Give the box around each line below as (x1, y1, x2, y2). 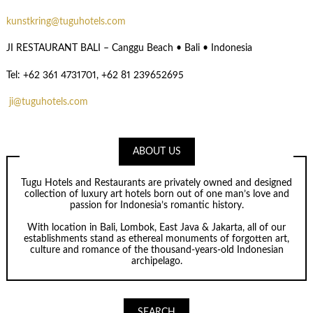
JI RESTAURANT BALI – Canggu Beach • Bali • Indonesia (6, 43, 252, 54)
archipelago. (131, 256, 182, 267)
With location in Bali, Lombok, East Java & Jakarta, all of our (27, 223, 286, 233)
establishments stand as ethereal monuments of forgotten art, (24, 234, 289, 245)
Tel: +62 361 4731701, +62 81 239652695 (6, 70, 184, 80)
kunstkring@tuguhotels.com (6, 16, 126, 27)
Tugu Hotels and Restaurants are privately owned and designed (21, 178, 292, 189)
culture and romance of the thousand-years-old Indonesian (29, 245, 284, 256)
